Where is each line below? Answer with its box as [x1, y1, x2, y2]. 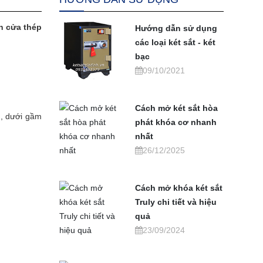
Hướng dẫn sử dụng [135, 23, 218, 33]
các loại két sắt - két [135, 38, 216, 47]
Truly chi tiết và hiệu [135, 197, 217, 207]
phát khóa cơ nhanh [135, 117, 217, 127]
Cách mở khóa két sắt [135, 183, 223, 193]
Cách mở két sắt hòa [135, 103, 218, 113]
